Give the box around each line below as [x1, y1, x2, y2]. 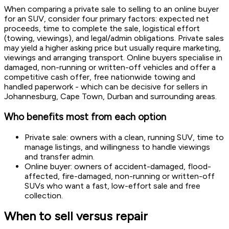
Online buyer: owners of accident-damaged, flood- [25, 161, 211, 171]
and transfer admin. [25, 151, 95, 162]
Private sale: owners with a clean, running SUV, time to [25, 132, 224, 142]
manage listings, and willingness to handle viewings [25, 142, 210, 152]
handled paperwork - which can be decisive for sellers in [4, 82, 208, 92]
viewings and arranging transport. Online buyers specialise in [4, 53, 222, 63]
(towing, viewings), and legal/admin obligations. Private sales [4, 33, 224, 43]
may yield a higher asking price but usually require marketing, [4, 43, 221, 53]
